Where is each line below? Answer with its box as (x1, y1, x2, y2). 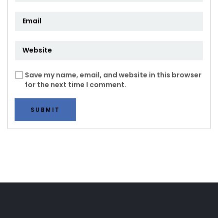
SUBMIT (31, 106, 60, 114)
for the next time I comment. (25, 80, 127, 90)
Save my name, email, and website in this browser (25, 70, 201, 80)
